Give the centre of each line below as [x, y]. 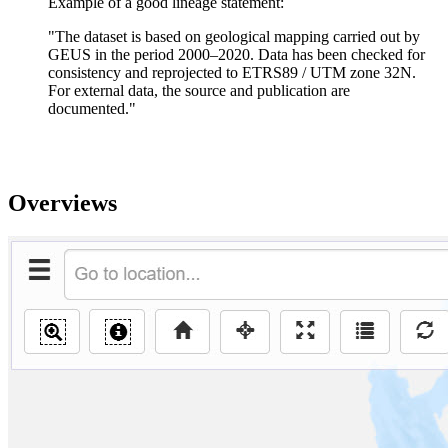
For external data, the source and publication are [199, 90]
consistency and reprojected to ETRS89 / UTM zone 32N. [232, 72]
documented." [92, 108]
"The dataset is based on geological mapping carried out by [234, 36]
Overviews [62, 202]
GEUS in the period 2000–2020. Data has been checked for [236, 54]
